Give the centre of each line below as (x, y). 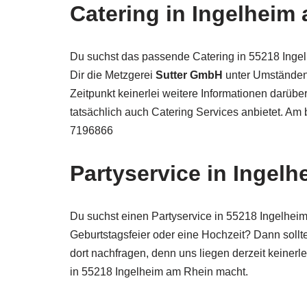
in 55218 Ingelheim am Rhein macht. (159, 272)
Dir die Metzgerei (113, 75)
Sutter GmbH (191, 75)
